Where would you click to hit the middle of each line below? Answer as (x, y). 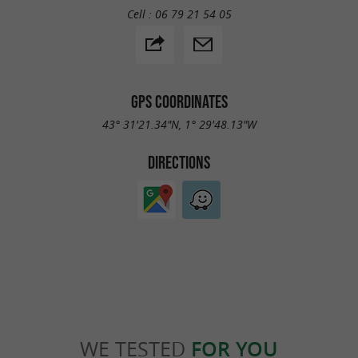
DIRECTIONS (179, 163)
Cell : (141, 14)
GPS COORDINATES (179, 101)
